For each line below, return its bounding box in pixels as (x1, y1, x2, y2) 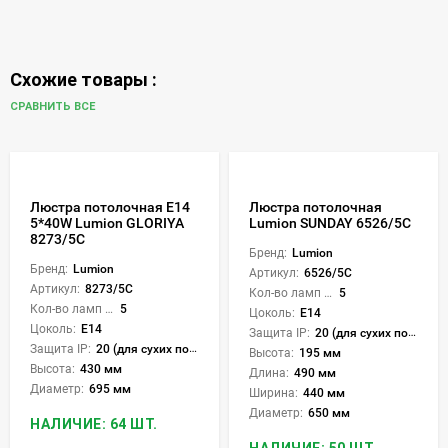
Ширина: (249, 386, 298, 401)
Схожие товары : (10, 69, 157, 91)
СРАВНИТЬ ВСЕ (10, 100, 98, 114)
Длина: (249, 366, 289, 381)
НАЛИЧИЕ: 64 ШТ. (30, 416, 158, 433)
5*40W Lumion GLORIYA (30, 215, 184, 232)
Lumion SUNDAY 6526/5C (249, 215, 411, 232)
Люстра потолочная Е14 (30, 199, 190, 216)
